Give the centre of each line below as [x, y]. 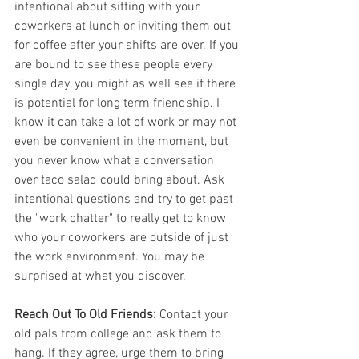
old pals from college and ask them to [119, 335]
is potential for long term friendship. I [119, 104]
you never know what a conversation [116, 161]
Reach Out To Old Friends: [85, 315]
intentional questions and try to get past [125, 200]
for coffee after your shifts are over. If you [128, 46]
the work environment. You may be [111, 258]
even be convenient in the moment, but [123, 142]
